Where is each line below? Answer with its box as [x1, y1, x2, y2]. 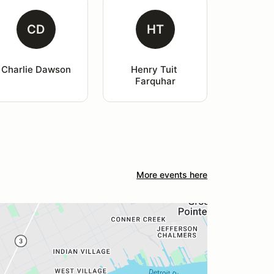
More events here [136, 169, 208, 180]
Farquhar [135, 75, 176, 87]
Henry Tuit [130, 64, 180, 75]
